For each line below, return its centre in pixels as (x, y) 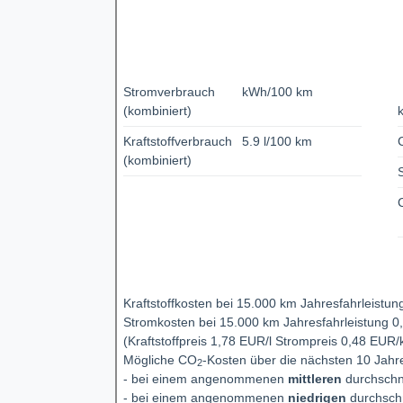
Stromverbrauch (169, 91)
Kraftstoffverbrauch (177, 141)
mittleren (314, 378)
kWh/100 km (278, 91)
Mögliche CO (160, 359)
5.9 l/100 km (278, 141)
